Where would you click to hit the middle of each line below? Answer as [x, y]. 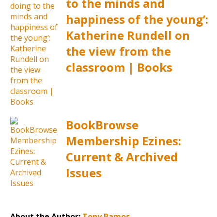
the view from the [118, 51]
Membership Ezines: [123, 141]
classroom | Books [119, 67]
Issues [84, 173]
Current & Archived [122, 157]
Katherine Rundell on [128, 35]
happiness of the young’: [137, 19]
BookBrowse [102, 125]
